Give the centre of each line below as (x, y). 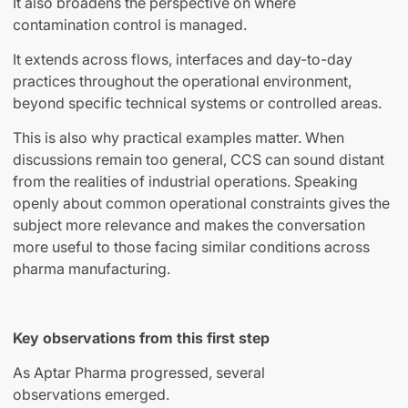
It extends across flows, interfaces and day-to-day (183, 60)
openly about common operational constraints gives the (201, 204)
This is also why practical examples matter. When (178, 138)
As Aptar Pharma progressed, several (139, 373)
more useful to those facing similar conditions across (191, 247)
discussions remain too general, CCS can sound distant (199, 160)
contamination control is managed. (130, 25)
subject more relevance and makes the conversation (189, 225)
